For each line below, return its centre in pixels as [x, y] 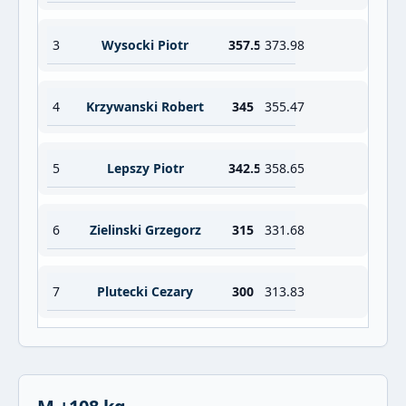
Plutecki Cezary [145, 291]
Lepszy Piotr [145, 168]
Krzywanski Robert [145, 106]
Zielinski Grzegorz [145, 230]
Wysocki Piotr [145, 45]
